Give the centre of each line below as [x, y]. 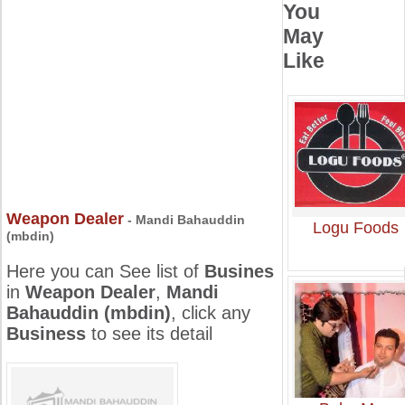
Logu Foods [355, 227]
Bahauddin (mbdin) [89, 313]
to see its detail [149, 334]
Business [46, 334]
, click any [211, 313]
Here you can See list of [105, 271]
